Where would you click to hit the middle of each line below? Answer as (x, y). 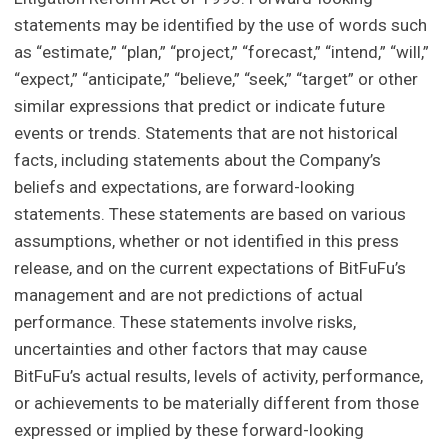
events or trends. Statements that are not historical (206, 133)
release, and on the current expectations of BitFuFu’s (210, 268)
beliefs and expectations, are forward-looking (185, 187)
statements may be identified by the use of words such (221, 25)
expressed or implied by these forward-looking (189, 430)
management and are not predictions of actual (189, 295)
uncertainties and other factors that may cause (191, 349)
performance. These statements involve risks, (185, 322)
